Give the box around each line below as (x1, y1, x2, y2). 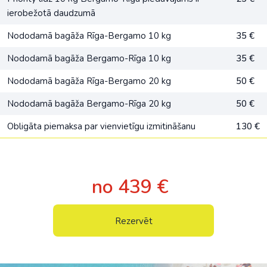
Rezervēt (114, 215, 153, 227)
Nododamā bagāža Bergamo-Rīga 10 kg (7, 52, 171, 64)
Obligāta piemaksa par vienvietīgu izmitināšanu (7, 120, 195, 132)
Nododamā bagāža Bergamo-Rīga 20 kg (7, 98, 171, 110)
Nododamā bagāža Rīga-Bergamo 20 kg (7, 75, 171, 87)
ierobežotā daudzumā (7, 7, 95, 19)
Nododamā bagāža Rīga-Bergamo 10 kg (7, 30, 171, 42)
